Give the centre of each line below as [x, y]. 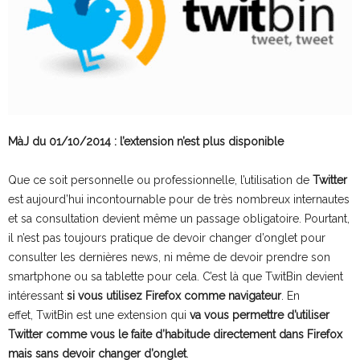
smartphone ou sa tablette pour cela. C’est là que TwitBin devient [176, 276]
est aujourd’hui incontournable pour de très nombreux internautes [179, 199]
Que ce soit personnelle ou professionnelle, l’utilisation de [160, 180]
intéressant [37, 295]
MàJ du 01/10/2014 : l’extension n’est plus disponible [146, 141]
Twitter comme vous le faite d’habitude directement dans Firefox [175, 334]
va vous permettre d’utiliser [260, 315]
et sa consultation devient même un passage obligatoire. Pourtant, [179, 218]
